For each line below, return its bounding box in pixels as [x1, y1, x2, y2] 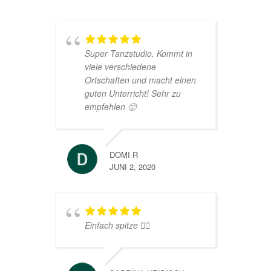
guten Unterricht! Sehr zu [84, 87, 181, 99]
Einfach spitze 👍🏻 [84, 218, 150, 231]
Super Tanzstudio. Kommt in [84, 47, 192, 59]
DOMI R [109, 148, 138, 160]
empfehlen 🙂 [84, 100, 136, 113]
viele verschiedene [84, 60, 156, 73]
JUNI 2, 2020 [109, 160, 155, 172]
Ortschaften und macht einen [84, 73, 196, 86]
